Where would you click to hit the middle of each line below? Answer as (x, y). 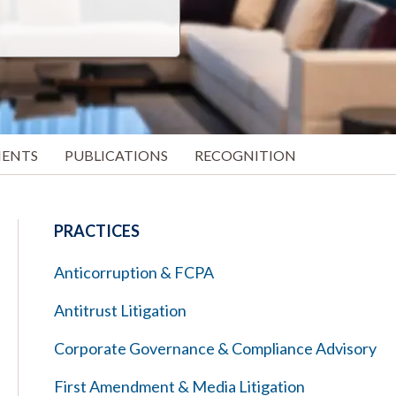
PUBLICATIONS (116, 155)
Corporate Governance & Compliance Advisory (215, 348)
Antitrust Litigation (120, 310)
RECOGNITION (245, 155)
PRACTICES (97, 231)
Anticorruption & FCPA (134, 272)
